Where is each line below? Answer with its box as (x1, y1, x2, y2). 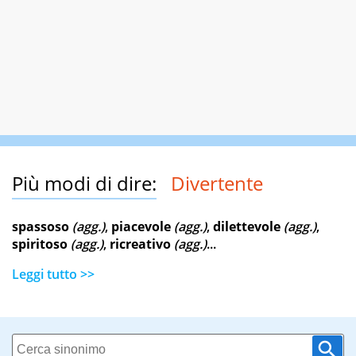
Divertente (171, 170, 263, 197)
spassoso (12, 218, 69, 236)
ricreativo (110, 235, 171, 253)
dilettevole (213, 218, 281, 236)
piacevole (111, 218, 171, 236)
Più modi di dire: (12, 170, 157, 197)
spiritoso (12, 235, 68, 253)
